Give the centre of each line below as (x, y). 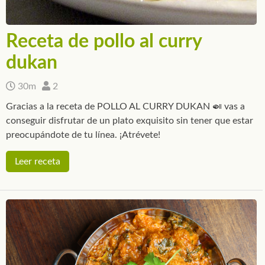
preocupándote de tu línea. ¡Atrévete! (83, 135)
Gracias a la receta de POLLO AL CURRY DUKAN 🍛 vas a (125, 106)
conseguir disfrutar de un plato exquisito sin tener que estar (130, 120)
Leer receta (38, 161)
